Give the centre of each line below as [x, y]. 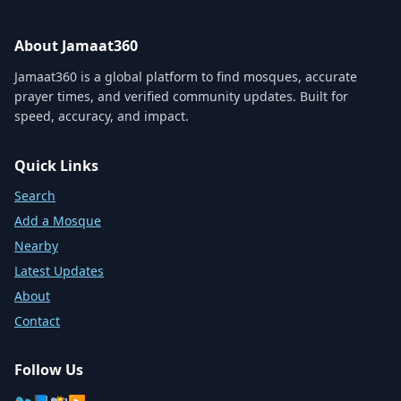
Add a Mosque [58, 221]
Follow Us [49, 370]
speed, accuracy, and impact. [102, 116]
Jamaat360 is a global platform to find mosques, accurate [186, 77]
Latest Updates [59, 271]
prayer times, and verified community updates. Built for [181, 96]
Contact [37, 321]
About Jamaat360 [76, 46]
